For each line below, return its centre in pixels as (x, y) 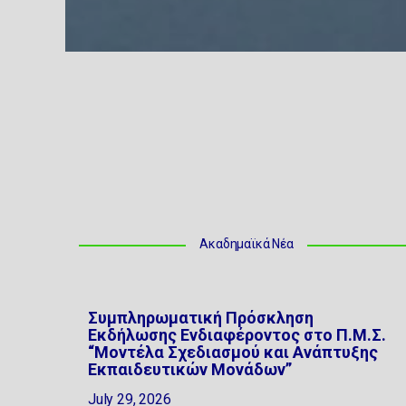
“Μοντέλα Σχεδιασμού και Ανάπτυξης (233, 352)
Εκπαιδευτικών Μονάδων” (190, 369)
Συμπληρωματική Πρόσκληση (201, 318)
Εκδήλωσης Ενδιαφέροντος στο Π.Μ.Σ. (237, 335)
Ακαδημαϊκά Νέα (246, 244)
